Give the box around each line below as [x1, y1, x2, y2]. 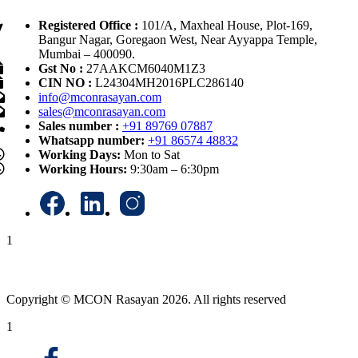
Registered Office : [38, 18, 138, 32]
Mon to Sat [124, 147, 180, 161]
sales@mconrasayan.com [38, 104, 165, 118]
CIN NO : [38, 75, 92, 89]
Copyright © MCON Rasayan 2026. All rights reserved [6, 292, 286, 306]
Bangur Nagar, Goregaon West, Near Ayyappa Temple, [38, 32, 317, 46]
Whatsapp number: [38, 133, 148, 147]
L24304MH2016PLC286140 [92, 75, 244, 89]
